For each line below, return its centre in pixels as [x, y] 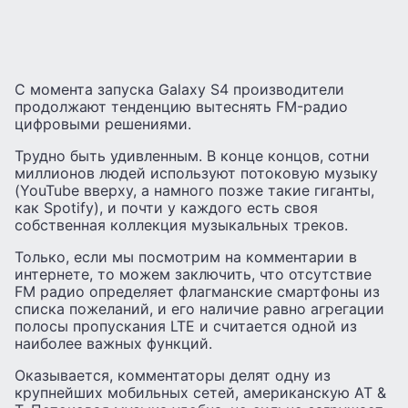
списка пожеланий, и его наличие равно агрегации [199, 308]
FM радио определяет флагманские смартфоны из [197, 291]
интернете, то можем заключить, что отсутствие [193, 274]
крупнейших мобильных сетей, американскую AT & [200, 392]
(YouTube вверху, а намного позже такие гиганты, [194, 190]
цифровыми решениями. [103, 123]
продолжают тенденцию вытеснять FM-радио [181, 106]
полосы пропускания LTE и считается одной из [186, 326]
